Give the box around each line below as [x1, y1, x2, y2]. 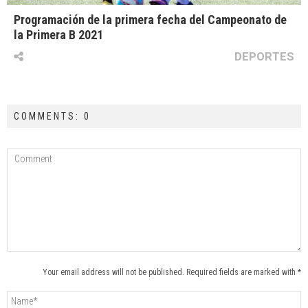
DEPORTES [234, 49, 294, 64]
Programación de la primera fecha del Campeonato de [14, 12, 287, 27]
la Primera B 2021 [14, 27, 103, 43]
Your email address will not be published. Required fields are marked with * [43, 267, 301, 278]
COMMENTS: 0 [14, 111, 91, 122]
